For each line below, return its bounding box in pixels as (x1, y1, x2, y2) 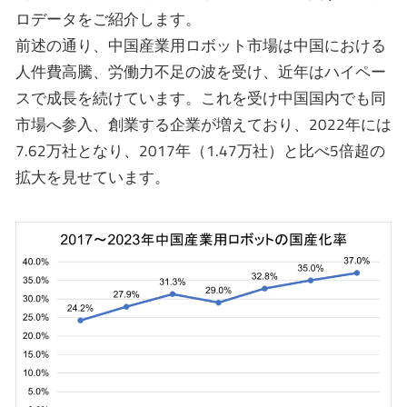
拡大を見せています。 (15, 164, 170, 189)
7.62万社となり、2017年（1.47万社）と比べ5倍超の (15, 138, 385, 163)
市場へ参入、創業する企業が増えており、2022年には (15, 112, 392, 136)
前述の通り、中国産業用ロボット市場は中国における (15, 33, 386, 57)
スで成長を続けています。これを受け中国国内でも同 (15, 85, 386, 110)
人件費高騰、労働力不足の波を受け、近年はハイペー (15, 59, 386, 84)
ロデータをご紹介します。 (15, 6, 201, 31)
